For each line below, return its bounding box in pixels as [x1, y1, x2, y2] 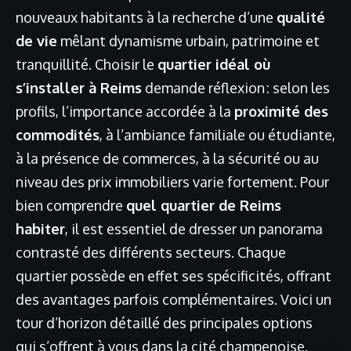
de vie [16, 32, 57, 49]
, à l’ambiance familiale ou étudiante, [100, 126, 335, 143]
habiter [16, 220, 65, 237]
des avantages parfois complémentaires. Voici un [16, 291, 331, 308]
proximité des [234, 103, 328, 120]
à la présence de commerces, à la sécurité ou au [16, 150, 319, 167]
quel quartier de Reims [126, 197, 281, 214]
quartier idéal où [157, 56, 270, 73]
